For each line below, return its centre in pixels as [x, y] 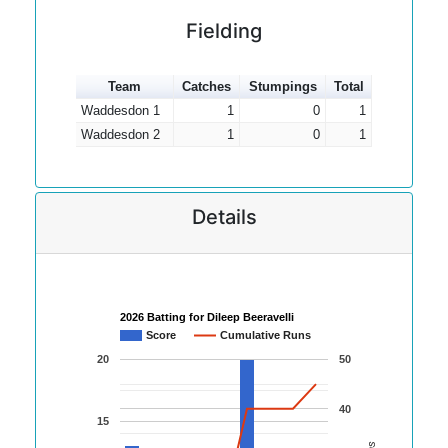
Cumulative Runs [265, 335]
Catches [206, 86]
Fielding [224, 31]
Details [224, 217]
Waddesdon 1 [120, 110]
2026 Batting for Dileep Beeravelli [207, 317]
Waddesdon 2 [120, 134]
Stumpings [282, 86]
